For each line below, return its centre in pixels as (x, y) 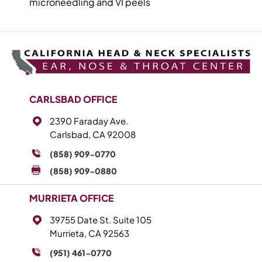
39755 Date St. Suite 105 (101, 219)
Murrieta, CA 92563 (89, 233)
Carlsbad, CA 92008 (93, 134)
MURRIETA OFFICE (71, 198)
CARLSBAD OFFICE (73, 99)
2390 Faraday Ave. (89, 120)
